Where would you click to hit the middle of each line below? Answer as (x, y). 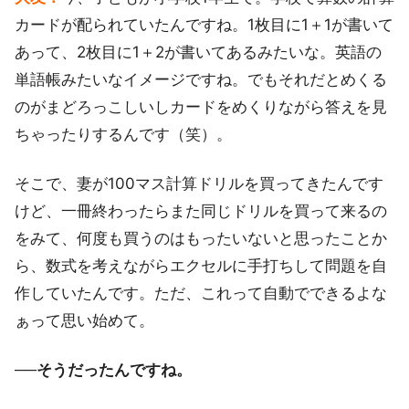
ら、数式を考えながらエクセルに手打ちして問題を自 (201, 266)
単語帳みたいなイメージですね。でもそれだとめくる (201, 80)
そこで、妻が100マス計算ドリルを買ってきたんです (199, 184)
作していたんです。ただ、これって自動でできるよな (201, 294)
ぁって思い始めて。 (84, 321)
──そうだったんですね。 (103, 370)
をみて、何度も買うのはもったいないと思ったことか (201, 239)
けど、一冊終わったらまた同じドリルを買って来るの (201, 211)
